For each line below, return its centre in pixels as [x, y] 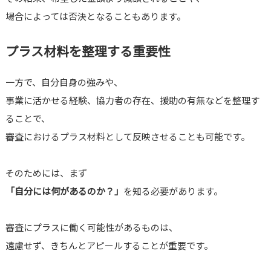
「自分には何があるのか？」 [64, 191]
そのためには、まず [46, 173]
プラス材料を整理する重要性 [88, 51]
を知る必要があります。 [173, 191]
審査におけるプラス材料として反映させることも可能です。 [127, 137]
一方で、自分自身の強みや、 [64, 82]
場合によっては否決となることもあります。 [95, 16]
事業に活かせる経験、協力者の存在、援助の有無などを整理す [132, 100]
